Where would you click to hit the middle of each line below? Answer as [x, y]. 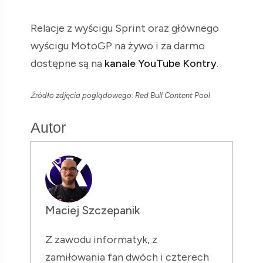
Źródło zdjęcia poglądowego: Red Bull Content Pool [120, 96]
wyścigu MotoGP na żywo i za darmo [118, 46]
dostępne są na [68, 64]
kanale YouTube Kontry [161, 64]
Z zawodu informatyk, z [101, 240]
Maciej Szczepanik [92, 211]
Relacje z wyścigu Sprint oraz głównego [125, 28]
